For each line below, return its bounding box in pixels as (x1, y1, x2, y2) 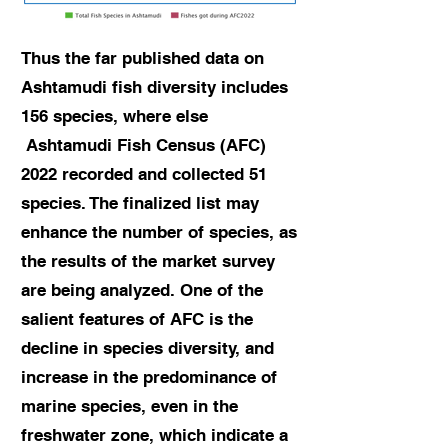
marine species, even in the (21, 396, 238, 416)
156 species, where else (21, 106, 208, 126)
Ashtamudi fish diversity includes (21, 77, 288, 97)
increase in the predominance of (21, 367, 277, 387)
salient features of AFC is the (21, 309, 253, 329)
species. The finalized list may (21, 193, 259, 213)
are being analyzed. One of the (21, 280, 263, 300)
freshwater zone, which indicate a (21, 425, 288, 445)
